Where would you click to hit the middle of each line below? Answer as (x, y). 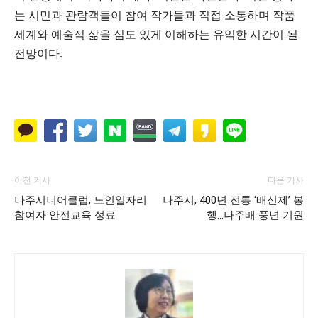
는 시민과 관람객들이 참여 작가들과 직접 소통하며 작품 (155, 15)
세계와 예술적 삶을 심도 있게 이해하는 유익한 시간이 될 (156, 34)
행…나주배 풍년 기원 (255, 215)
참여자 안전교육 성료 (65, 215)
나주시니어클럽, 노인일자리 (81, 200)
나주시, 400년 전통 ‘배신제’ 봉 (233, 200)
